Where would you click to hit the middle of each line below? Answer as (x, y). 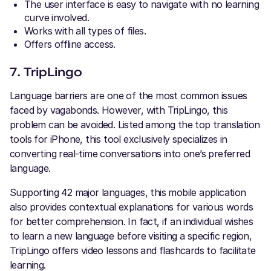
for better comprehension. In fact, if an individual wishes (132, 221)
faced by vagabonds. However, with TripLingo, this (119, 110)
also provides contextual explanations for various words (131, 207)
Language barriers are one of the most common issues (129, 96)
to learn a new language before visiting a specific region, (131, 236)
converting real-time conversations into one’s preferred (130, 154)
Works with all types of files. (85, 31)
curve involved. (57, 18)
